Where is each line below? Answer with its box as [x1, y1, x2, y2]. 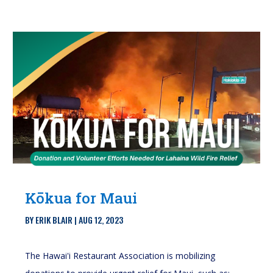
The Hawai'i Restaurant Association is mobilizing [25, 249, 216, 261]
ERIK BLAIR [35, 213, 73, 226]
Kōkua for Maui [25, 188, 138, 208]
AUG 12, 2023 [79, 213, 124, 226]
